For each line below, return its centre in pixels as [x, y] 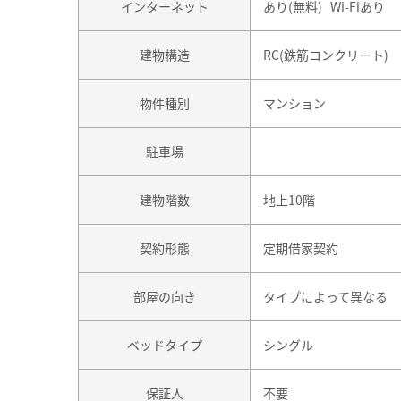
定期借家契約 [301, 248]
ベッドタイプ [164, 345]
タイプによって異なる [325, 297]
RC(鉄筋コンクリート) [326, 55]
